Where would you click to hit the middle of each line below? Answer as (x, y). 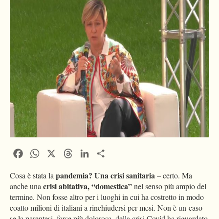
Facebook (40, 152)
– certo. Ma (174, 175)
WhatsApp (58, 152)
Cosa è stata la (33, 175)
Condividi (125, 152)
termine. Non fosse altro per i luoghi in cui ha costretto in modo (107, 197)
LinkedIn (106, 152)
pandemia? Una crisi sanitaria (105, 175)
